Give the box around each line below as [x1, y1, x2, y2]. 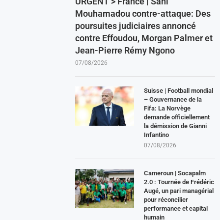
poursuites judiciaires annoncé [75, 20, 196, 31]
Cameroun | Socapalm [144, 169, 206, 177]
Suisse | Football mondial [144, 86, 214, 94]
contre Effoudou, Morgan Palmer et [75, 32, 213, 43]
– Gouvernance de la [144, 95, 202, 103]
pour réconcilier [144, 195, 189, 203]
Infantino [144, 131, 169, 138]
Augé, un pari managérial [144, 187, 214, 194]
